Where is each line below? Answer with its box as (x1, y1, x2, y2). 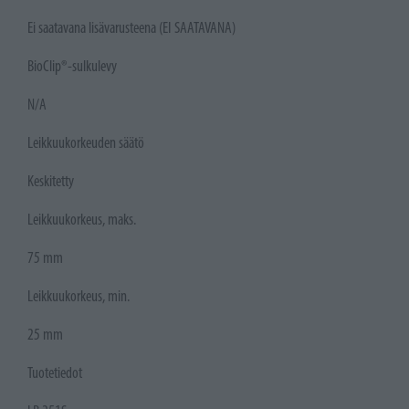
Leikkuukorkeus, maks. (27, 210, 136, 229)
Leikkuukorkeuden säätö (27, 133, 144, 152)
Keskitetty (27, 172, 74, 191)
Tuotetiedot (27, 363, 82, 383)
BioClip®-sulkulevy (27, 57, 117, 76)
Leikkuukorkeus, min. (27, 287, 130, 306)
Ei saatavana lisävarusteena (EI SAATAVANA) (27, 18, 236, 37)
